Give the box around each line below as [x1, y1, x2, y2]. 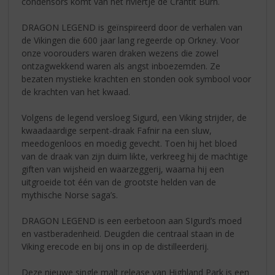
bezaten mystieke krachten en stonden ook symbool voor [21, 72, 252, 85]
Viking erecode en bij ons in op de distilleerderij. [21, 240, 209, 252]
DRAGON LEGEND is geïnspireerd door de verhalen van [21, 21, 243, 33]
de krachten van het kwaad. [21, 85, 131, 98]
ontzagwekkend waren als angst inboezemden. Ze [21, 60, 221, 72]
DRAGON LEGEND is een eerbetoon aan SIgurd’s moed [21, 214, 242, 227]
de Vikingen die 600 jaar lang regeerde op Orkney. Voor [21, 34, 240, 46]
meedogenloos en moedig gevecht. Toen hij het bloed [21, 137, 238, 149]
